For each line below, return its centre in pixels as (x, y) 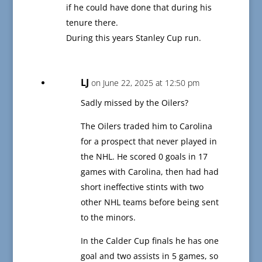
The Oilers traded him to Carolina (146, 126)
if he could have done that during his (139, 8)
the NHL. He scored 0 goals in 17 (144, 157)
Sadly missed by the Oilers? (134, 103)
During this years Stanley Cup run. (133, 38)
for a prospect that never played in (149, 142)
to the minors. (108, 218)
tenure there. (92, 23)
